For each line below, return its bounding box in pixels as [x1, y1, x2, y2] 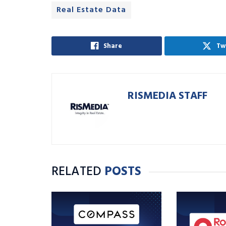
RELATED [51, 161, 101, 182]
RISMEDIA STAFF [128, 87, 207, 104]
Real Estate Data [56, 3, 126, 17]
